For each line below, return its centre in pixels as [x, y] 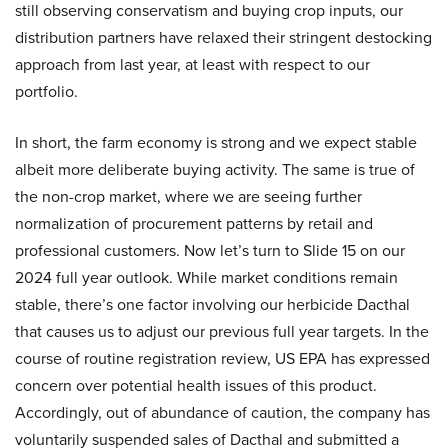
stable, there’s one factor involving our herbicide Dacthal [212, 305]
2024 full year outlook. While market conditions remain [206, 278]
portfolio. [46, 92]
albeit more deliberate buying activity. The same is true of [215, 170]
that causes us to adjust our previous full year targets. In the [222, 332]
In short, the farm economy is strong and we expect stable [216, 143]
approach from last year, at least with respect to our [192, 65]
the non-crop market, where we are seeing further [188, 197]
